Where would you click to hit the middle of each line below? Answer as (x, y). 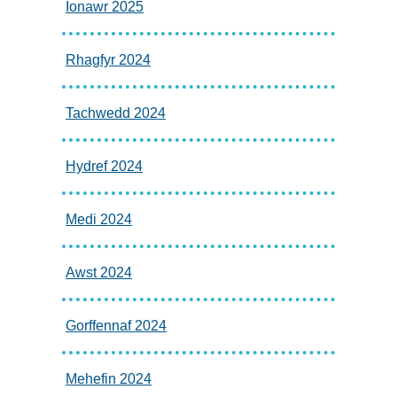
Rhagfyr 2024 (108, 60)
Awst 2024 (99, 273)
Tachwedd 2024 (116, 113)
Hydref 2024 (104, 167)
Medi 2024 (99, 220)
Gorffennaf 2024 (116, 326)
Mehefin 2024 (109, 379)
